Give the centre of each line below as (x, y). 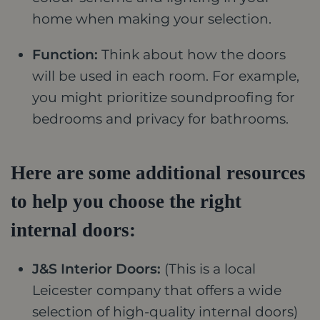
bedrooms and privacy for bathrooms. (160, 119)
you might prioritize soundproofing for (164, 97)
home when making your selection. (152, 19)
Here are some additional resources (158, 172)
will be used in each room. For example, (166, 76)
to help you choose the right (126, 201)
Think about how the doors (192, 54)
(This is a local (208, 269)
